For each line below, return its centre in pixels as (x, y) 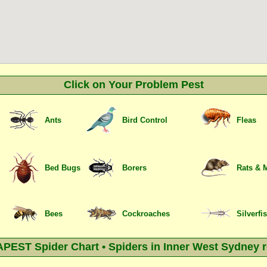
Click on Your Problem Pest (133, 85)
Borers (134, 168)
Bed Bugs (63, 168)
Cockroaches (146, 214)
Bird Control (145, 120)
